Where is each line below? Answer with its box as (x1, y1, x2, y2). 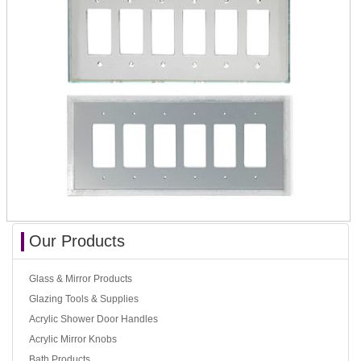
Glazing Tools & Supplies (29, 293, 139, 305)
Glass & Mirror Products (29, 273, 132, 285)
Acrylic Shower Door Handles (29, 313, 158, 326)
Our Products (29, 232, 125, 251)
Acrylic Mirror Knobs (29, 334, 117, 346)
